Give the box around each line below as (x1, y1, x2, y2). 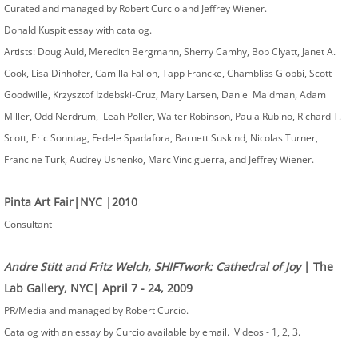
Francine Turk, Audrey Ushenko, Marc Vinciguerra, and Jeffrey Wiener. (4, 153, 314, 166)
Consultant (4, 217, 52, 231)
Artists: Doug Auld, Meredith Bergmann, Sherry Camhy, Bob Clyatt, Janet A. (4, 45, 336, 58)
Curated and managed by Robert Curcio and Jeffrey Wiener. (4, 2, 267, 15)
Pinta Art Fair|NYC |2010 (4, 194, 137, 209)
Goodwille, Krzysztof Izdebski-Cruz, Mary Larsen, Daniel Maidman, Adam (4, 88, 326, 101)
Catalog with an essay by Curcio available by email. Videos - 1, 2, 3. (4, 325, 303, 339)
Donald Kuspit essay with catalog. (4, 23, 152, 37)
